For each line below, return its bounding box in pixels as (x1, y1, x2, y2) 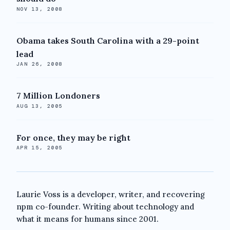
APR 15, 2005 (16, 144, 63, 151)
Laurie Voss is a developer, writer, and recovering (16, 189, 205, 200)
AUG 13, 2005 (16, 102, 63, 109)
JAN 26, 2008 (16, 61, 63, 68)
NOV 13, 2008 (16, 5, 63, 12)
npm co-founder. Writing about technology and (16, 202, 194, 212)
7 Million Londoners (16, 90, 100, 101)
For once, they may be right (16, 132, 130, 143)
